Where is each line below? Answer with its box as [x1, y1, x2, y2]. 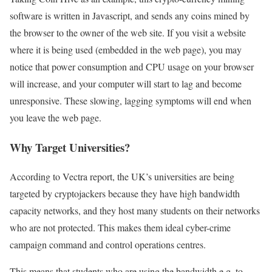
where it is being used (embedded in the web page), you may [10, 42, 242, 56]
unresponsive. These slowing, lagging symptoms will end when [10, 93, 251, 107]
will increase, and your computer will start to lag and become [10, 76, 242, 90]
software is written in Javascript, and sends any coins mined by [10, 8, 250, 22]
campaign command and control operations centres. [10, 238, 206, 251]
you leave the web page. [10, 110, 101, 124]
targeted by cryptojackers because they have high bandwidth [10, 187, 240, 200]
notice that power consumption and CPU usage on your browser [10, 59, 254, 73]
